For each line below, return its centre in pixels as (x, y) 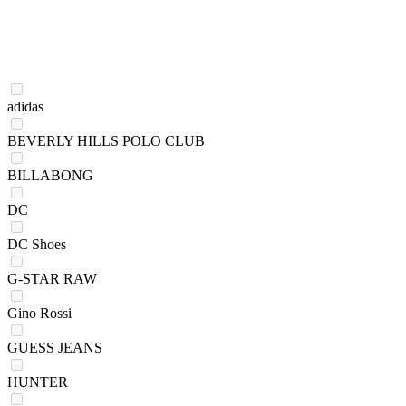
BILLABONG (50, 175)
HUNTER (38, 382)
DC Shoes (37, 244)
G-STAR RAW (52, 278)
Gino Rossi (39, 313)
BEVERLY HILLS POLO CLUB (106, 140)
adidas (25, 106)
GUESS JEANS (55, 347)
